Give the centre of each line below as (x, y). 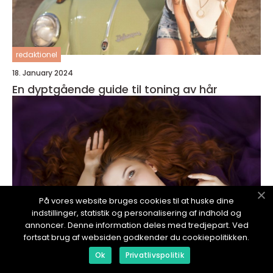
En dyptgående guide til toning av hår (115, 90)
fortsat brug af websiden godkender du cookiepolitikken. (136, 237)
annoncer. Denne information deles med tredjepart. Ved (136, 225)
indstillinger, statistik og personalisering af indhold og (136, 213)
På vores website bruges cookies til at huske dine (136, 201)
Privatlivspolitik (154, 255)
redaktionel (37, 55)
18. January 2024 (43, 73)
